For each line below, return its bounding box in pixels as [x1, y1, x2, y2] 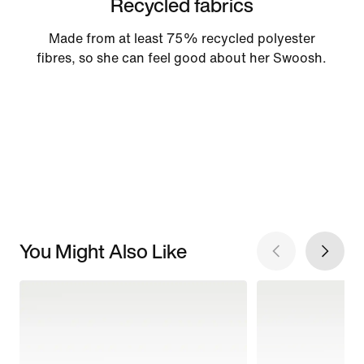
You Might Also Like [19, 236, 187, 266]
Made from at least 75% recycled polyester [48, 31, 315, 45]
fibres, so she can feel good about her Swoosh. [37, 50, 327, 65]
